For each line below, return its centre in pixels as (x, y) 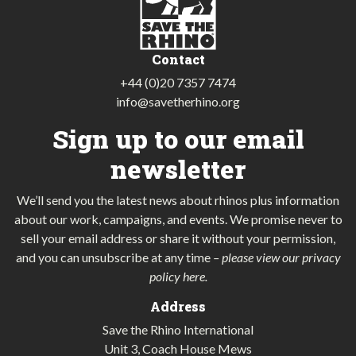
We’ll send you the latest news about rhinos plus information (178, 199)
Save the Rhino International (178, 329)
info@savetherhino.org (178, 101)
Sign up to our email (178, 138)
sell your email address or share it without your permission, (178, 238)
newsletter (178, 168)
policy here (177, 276)
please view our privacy (281, 257)
